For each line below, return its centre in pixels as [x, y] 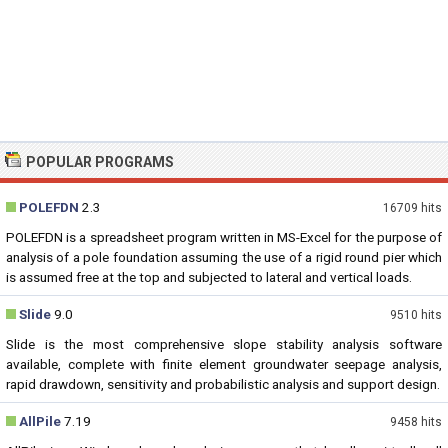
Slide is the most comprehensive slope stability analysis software [224, 344]
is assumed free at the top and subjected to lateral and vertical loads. [209, 277]
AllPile [40, 421]
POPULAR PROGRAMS [100, 162]
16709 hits [412, 208]
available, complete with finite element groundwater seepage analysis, [224, 364]
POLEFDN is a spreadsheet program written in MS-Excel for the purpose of [224, 237]
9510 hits [416, 315]
